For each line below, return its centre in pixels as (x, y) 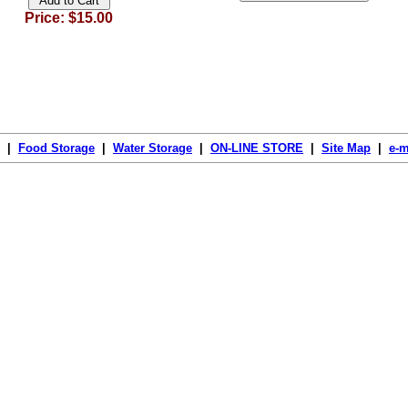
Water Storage (153, 148)
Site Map (346, 148)
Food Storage (56, 148)
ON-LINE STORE (257, 148)
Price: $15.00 (69, 18)
